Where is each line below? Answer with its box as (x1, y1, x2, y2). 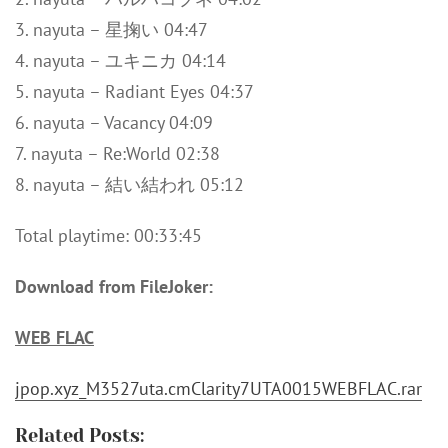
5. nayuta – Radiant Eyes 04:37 (15, 80, 254, 103)
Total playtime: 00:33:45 (15, 224, 202, 247)
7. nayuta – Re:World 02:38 (15, 142, 220, 165)
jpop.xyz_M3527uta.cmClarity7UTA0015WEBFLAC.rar (15, 377, 422, 400)
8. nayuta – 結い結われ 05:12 (15, 173, 244, 196)
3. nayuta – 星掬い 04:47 (15, 18, 208, 41)
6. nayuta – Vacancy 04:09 (15, 111, 213, 134)
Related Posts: (15, 425, 144, 446)
